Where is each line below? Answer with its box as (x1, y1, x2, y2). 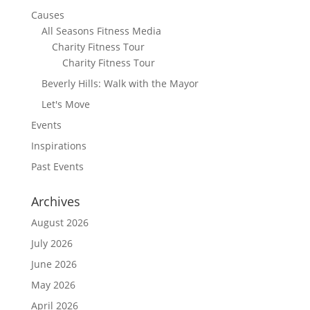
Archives (30, 192, 80, 210)
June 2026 (30, 257, 77, 271)
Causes (30, 8, 64, 21)
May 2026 (30, 277, 75, 291)
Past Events (30, 159, 84, 173)
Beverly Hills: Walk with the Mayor (41, 76, 199, 90)
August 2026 (30, 215, 89, 229)
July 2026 (30, 236, 73, 250)
